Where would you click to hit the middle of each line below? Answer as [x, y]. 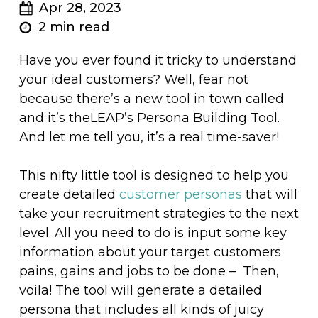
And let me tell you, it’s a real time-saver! [149, 137]
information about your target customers [150, 252]
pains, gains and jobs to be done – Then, [149, 271]
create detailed [69, 194]
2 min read [72, 27]
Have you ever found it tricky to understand [158, 60]
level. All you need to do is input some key [153, 233]
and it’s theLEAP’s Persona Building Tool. [149, 118]
